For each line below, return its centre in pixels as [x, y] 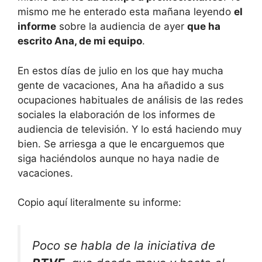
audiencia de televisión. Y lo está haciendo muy [130, 129]
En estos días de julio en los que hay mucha [120, 70]
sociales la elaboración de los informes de [116, 114]
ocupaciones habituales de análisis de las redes [130, 100]
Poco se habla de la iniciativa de [124, 245]
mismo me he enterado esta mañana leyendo [126, 12]
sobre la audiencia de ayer [122, 26]
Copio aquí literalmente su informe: [99, 202]
